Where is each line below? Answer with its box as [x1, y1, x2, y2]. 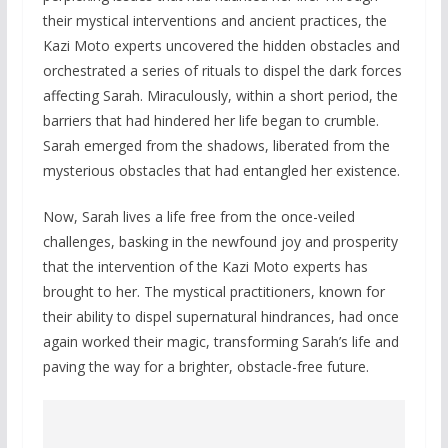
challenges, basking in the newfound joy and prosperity [42, 232, 398, 251]
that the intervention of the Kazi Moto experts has [42, 257, 368, 276]
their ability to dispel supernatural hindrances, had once [42, 307, 399, 326]
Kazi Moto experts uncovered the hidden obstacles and [42, 36, 400, 55]
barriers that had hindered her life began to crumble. [42, 111, 379, 130]
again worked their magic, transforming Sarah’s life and [42, 332, 399, 351]
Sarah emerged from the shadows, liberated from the [42, 136, 390, 155]
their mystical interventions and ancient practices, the [42, 11, 387, 30]
